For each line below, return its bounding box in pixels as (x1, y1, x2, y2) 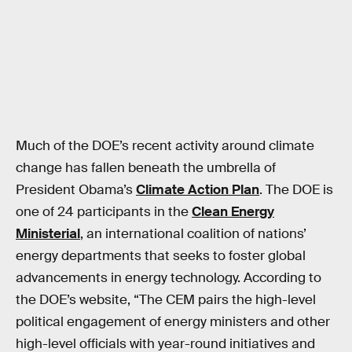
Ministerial (16, 225, 80, 243)
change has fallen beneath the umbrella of (16, 159, 276, 177)
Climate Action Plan (136, 181, 259, 199)
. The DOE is (259, 181, 333, 199)
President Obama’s (16, 181, 136, 199)
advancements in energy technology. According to (16, 269, 321, 287)
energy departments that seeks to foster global (16, 247, 306, 265)
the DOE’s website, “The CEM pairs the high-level (16, 291, 316, 309)
